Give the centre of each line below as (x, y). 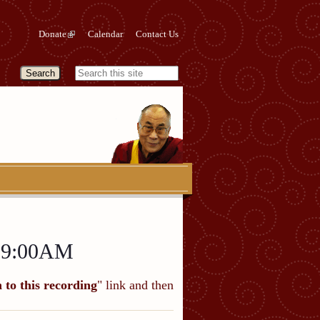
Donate (53, 34)
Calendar (106, 34)
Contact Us (157, 34)
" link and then (135, 285)
